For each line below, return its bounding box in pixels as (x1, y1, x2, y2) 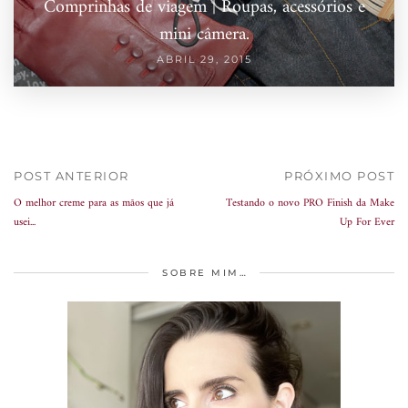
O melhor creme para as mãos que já (14, 194, 174, 214)
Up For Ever (340, 213, 394, 233)
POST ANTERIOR (14, 168, 129, 184)
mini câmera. (158, 19, 250, 52)
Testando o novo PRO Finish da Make (226, 194, 394, 214)
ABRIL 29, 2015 (156, 53, 252, 66)
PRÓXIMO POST (284, 168, 394, 184)
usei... (14, 213, 36, 233)
